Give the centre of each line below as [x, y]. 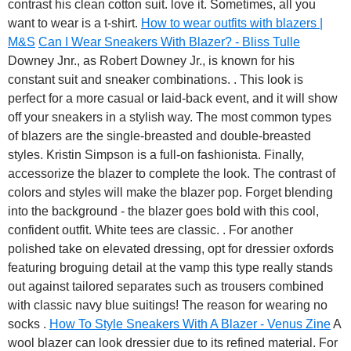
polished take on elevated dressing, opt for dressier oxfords [171, 249]
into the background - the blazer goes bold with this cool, [163, 212]
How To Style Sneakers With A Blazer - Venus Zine [190, 324]
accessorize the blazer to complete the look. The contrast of [172, 174]
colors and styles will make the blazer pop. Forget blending [170, 193]
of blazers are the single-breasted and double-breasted [159, 136]
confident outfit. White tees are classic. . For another [150, 230]
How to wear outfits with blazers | [232, 24]
